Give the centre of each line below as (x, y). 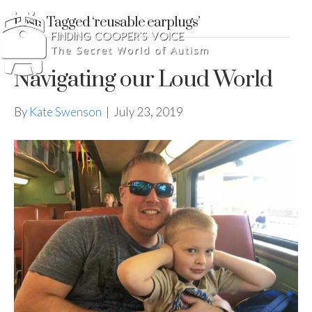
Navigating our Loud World (143, 80)
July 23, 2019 (148, 112)
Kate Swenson (65, 112)
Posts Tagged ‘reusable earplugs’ (107, 23)
